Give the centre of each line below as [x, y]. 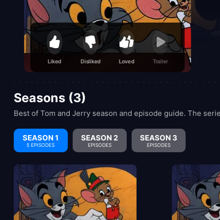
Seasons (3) [50, 98]
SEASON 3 [158, 137]
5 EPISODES [41, 145]
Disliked [91, 62]
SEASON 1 [41, 137]
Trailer [160, 62]
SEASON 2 [99, 137]
